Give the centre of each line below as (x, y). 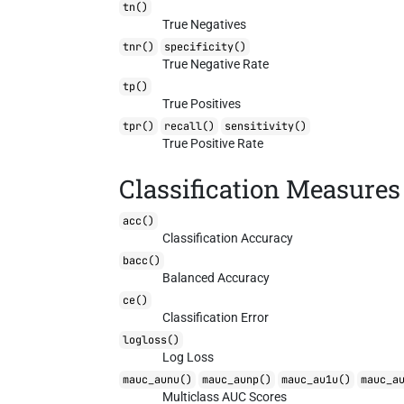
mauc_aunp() (237, 380)
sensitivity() (266, 126)
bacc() (142, 261)
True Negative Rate (216, 64)
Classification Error (216, 317)
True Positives (202, 104)
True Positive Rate (213, 143)
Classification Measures (260, 189)
